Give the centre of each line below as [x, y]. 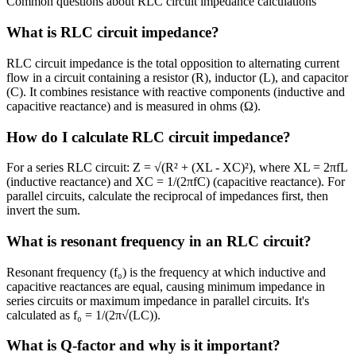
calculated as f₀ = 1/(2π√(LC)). [83, 315]
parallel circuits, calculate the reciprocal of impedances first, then [167, 196]
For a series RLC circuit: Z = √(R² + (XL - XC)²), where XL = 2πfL [177, 168]
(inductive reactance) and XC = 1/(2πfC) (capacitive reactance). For [176, 182]
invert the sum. [43, 211]
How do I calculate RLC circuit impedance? [149, 137]
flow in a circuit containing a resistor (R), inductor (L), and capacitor [177, 77]
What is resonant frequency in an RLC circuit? [159, 242]
